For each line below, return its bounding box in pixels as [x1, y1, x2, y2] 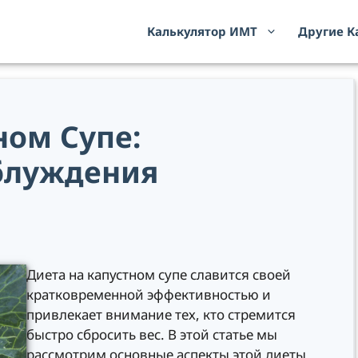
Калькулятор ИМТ [147, 23, 257, 39]
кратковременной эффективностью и [26, 285, 271, 304]
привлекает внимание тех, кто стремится [26, 305, 296, 324]
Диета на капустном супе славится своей [26, 265, 291, 284]
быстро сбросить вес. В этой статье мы [26, 325, 277, 344]
